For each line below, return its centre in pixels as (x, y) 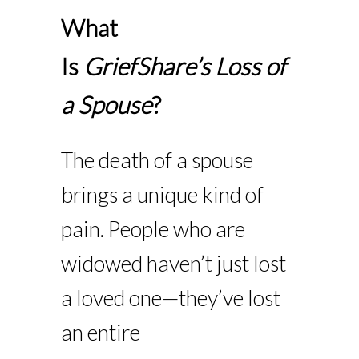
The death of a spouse (157, 160)
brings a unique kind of (163, 195)
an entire (101, 333)
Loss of (251, 65)
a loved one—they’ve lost (171, 298)
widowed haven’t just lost (174, 264)
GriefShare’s (147, 65)
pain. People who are (153, 229)
